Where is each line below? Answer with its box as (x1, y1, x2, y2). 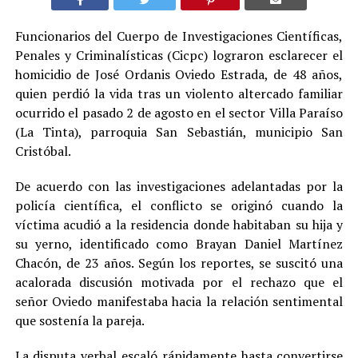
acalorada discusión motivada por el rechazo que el (14, 273, 344, 292)
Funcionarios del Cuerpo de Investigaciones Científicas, (14, 27, 344, 46)
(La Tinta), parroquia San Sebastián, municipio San (14, 123, 344, 141)
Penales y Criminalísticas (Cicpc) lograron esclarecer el (14, 46, 344, 65)
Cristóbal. (14, 142, 71, 161)
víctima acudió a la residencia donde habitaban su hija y (14, 216, 344, 234)
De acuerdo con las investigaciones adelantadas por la (14, 177, 344, 196)
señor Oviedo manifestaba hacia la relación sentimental (14, 292, 344, 311)
